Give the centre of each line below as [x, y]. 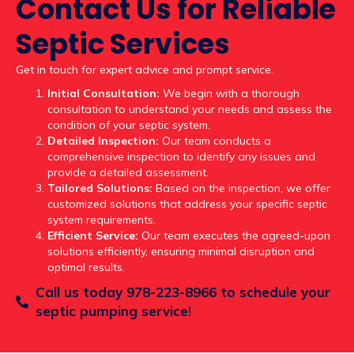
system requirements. [102, 220]
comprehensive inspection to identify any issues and [181, 157]
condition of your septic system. [129, 125]
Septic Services [123, 44]
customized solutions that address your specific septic [187, 204]
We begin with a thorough [230, 94]
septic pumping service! [113, 311]
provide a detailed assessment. [128, 173]
